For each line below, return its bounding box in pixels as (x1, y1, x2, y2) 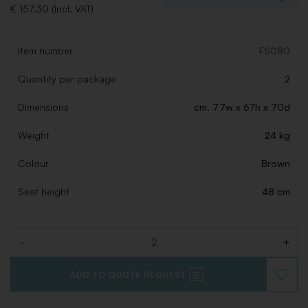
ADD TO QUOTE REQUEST (69, 269, 186, 280)
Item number (18, 45, 73, 57)
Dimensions (18, 101, 69, 113)
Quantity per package (18, 73, 116, 85)
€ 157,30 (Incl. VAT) (10, 3, 93, 15)
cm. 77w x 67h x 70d (194, 101, 290, 113)
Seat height (18, 186, 69, 198)
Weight (18, 129, 49, 142)
